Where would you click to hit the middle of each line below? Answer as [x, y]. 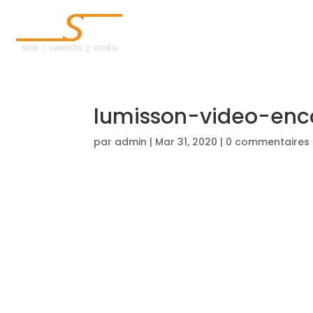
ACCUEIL [270, 33]
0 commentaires [268, 142]
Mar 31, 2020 [187, 142]
